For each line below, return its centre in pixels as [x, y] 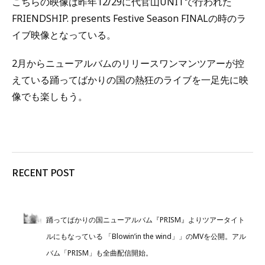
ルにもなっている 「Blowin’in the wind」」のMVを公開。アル [146, 236]
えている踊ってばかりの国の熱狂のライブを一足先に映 [130, 80]
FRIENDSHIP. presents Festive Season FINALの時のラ [129, 18]
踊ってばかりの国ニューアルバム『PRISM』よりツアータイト [145, 220]
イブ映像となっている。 [64, 35]
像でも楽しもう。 [50, 96]
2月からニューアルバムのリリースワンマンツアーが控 [128, 63]
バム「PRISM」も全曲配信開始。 [99, 253]
